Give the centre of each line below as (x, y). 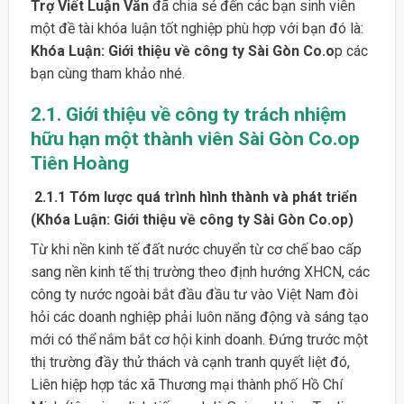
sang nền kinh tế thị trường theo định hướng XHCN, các (200, 271)
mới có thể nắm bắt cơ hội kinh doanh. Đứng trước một (199, 339)
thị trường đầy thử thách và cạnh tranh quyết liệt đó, (190, 362)
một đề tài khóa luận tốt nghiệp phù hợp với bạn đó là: (197, 28)
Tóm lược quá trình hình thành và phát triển (213, 197)
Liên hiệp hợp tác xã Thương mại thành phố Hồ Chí (186, 384)
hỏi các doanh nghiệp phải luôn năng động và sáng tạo (199, 317)
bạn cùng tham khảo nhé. (107, 73)
